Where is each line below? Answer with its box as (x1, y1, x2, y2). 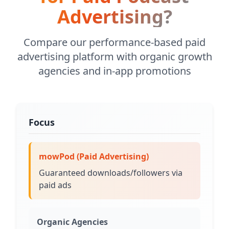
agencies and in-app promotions (38, 63, 191, 78)
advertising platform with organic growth (17, 49, 212, 63)
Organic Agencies (37, 216, 108, 227)
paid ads (39, 179, 72, 191)
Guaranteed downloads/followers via (39, 167, 182, 178)
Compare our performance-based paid (24, 35, 205, 49)
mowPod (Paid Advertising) (39, 150, 149, 162)
